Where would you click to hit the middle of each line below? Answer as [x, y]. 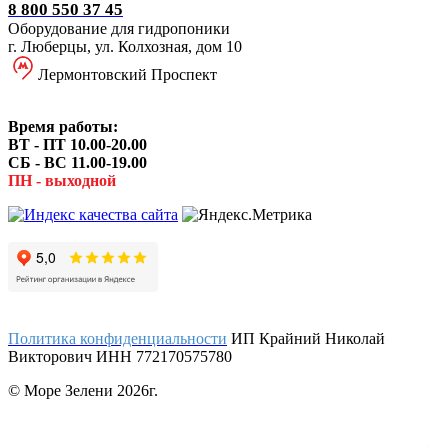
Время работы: [65, 126]
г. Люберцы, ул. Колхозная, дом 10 [125, 46]
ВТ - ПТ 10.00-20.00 [79, 144]
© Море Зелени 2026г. [83, 390]
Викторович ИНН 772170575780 [120, 356]
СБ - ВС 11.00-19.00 [79, 162]
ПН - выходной [62, 180]
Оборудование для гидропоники [119, 28]
